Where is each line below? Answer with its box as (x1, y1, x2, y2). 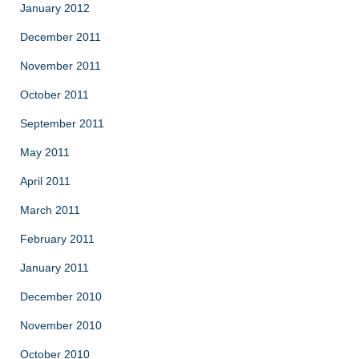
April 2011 (20, 174, 71, 188)
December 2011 (20, 30, 101, 43)
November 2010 (20, 318, 102, 332)
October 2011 (20, 87, 89, 101)
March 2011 (20, 203, 80, 216)
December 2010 (20, 289, 102, 303)
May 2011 (20, 145, 70, 159)
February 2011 (20, 232, 95, 245)
